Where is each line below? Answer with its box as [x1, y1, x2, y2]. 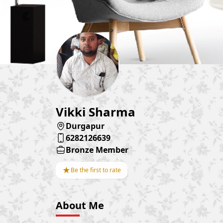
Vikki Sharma [56, 104, 135, 120]
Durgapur [66, 120, 105, 132]
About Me [56, 199, 104, 213]
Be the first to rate [71, 166, 121, 175]
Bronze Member [66, 144, 128, 156]
